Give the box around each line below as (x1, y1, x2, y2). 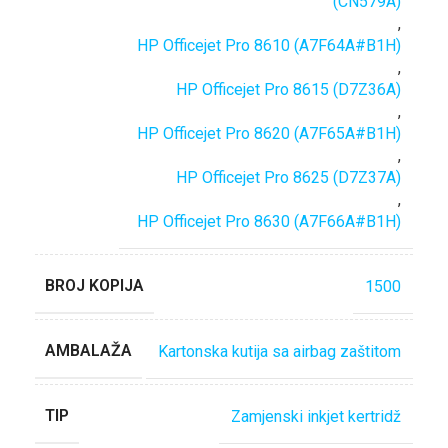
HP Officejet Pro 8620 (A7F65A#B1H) (137, 124, 401, 143)
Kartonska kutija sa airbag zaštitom (158, 341, 401, 361)
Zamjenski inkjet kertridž (231, 406, 401, 426)
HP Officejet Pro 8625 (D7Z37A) (176, 168, 401, 187)
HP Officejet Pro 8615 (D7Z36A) (176, 80, 401, 99)
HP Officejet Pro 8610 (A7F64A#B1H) (137, 36, 401, 55)
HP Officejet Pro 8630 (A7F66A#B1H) (137, 212, 401, 231)
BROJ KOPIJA (45, 276, 144, 295)
